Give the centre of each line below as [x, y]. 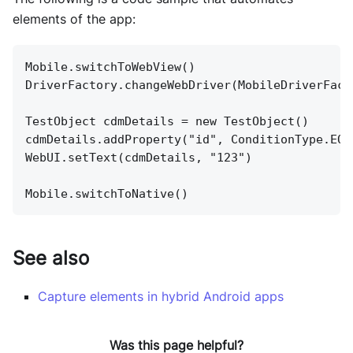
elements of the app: [74, 19]
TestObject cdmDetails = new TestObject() [167, 122]
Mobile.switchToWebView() [110, 67]
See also [51, 258]
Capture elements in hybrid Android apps [161, 297]
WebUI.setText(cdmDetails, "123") [139, 158]
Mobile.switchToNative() [107, 194]
